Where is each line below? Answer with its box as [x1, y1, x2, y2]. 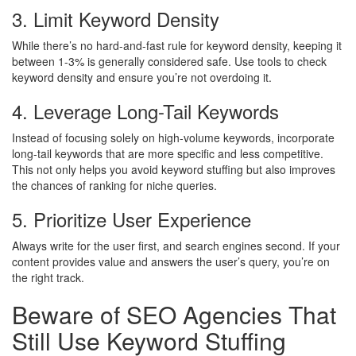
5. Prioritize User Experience [12, 205, 251, 233]
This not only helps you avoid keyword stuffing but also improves [12, 161, 335, 177]
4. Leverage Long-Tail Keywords [12, 97, 279, 125]
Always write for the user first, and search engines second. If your [12, 238, 340, 253]
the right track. [12, 269, 84, 285]
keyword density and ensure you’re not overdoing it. [12, 69, 272, 85]
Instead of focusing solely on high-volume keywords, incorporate [12, 130, 335, 145]
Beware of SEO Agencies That [12, 297, 336, 331]
